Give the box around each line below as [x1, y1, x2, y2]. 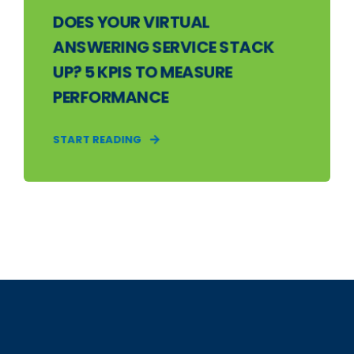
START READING [52, 131, 142, 148]
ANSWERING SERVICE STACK [52, 36, 275, 58]
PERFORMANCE [52, 85, 169, 109]
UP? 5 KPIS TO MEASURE [52, 60, 232, 84]
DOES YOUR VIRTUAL [52, 10, 210, 34]
